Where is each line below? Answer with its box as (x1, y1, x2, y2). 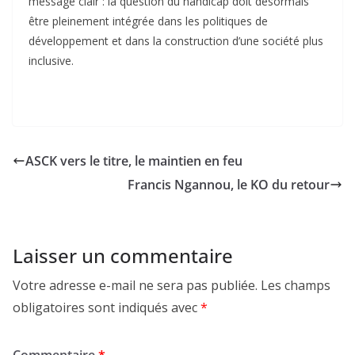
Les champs (261, 276, 330, 294)
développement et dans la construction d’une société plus (29, 32, 323, 48)
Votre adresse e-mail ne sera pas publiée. (13, 276, 258, 294)
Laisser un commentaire (13, 242, 233, 269)
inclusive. (29, 52, 74, 68)
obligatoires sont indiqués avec (13, 298, 200, 316)
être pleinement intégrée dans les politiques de (29, 13, 268, 29)
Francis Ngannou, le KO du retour (128, 175, 330, 193)
